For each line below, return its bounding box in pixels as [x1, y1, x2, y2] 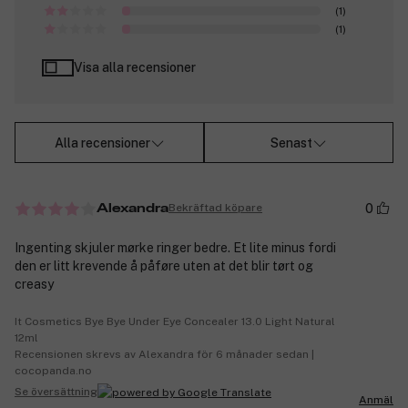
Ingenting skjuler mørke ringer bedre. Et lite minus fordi [15, 240, 336, 255]
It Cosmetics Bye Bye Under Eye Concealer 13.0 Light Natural [15, 314, 335, 328]
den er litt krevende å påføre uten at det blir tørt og [15, 258, 313, 273]
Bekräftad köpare [168, 201, 262, 215]
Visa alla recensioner [74, 60, 196, 76]
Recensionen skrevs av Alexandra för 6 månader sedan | [15, 347, 314, 361]
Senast [270, 135, 312, 150]
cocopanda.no [15, 363, 92, 377]
